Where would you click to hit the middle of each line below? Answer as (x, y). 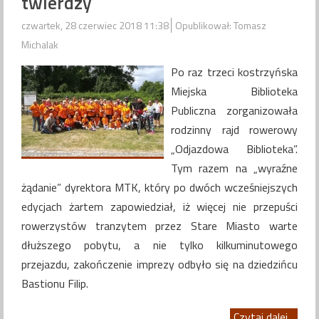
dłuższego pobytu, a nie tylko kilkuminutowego (159, 245)
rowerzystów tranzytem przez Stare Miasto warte (159, 226)
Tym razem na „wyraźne (234, 168)
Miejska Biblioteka (234, 91)
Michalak (40, 45)
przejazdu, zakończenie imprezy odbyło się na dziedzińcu (159, 265)
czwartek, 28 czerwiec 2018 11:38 (96, 26)
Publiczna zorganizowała (234, 111)
